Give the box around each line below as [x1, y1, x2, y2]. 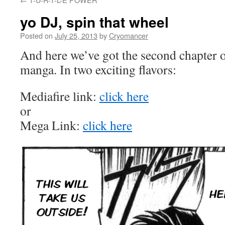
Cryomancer [109, 30, 148, 41]
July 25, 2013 [55, 30, 97, 41]
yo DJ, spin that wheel [20, 12, 169, 32]
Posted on [20, 30, 53, 41]
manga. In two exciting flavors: [20, 61, 176, 78]
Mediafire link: [20, 87, 99, 104]
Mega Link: [20, 117, 83, 134]
